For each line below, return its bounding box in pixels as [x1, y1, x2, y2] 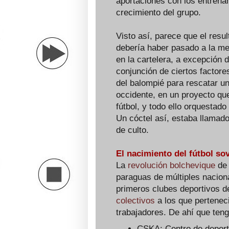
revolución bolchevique [128, 161, 215, 170]
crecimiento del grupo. [116, 8, 201, 17]
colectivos [116, 196, 155, 205]
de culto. [116, 125, 149, 135]
